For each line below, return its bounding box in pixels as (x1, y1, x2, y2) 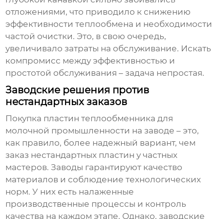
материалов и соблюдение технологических (5, 175, 201, 185)
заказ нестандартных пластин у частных (5, 150, 178, 160)
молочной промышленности (5, 126, 131, 136)
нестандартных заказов (5, 96, 128, 108)
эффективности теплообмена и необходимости (5, 19, 213, 29)
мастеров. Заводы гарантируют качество (5, 162, 183, 173)
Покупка (5, 113, 44, 124)
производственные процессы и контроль (5, 199, 187, 209)
